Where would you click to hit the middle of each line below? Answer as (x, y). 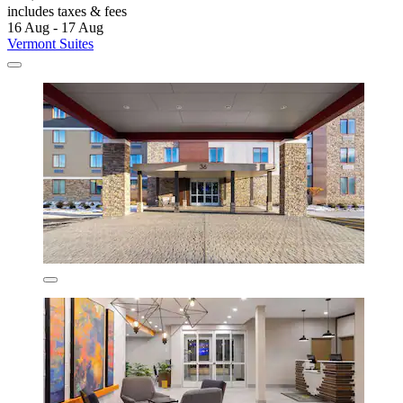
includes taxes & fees (67, 12)
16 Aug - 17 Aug (55, 28)
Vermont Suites (50, 44)
